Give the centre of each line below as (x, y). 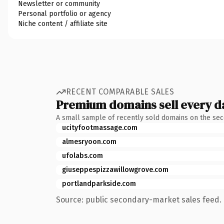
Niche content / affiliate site (63, 23)
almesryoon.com (89, 141)
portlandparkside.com (99, 183)
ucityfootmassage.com (100, 127)
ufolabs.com (82, 155)
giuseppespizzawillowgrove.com (115, 169)
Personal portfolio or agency (64, 13)
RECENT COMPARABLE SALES (120, 92)
